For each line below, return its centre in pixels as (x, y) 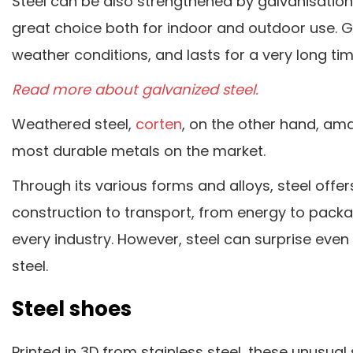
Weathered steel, (74, 124)
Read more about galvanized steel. (135, 89)
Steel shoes (72, 308)
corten (159, 124)
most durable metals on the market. (139, 150)
